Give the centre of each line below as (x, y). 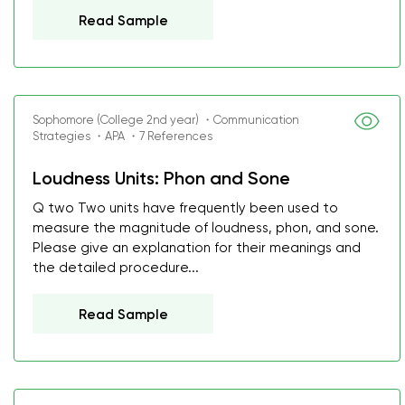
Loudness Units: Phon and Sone (161, 178)
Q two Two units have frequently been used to (185, 208)
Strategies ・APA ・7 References (122, 136)
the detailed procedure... (116, 268)
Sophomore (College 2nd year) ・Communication (166, 120)
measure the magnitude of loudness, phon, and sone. (206, 228)
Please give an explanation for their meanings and (197, 248)
